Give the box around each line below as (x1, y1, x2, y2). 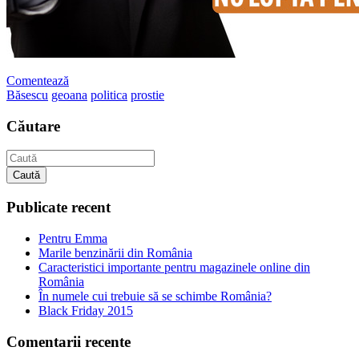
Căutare (6, 117, 60, 135)
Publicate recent (6, 199, 111, 216)
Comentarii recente (6, 333, 131, 350)
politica (91, 87, 127, 102)
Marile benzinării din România (38, 245, 192, 260)
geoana (51, 87, 87, 102)
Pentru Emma (38, 231, 107, 245)
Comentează (6, 73, 69, 87)
